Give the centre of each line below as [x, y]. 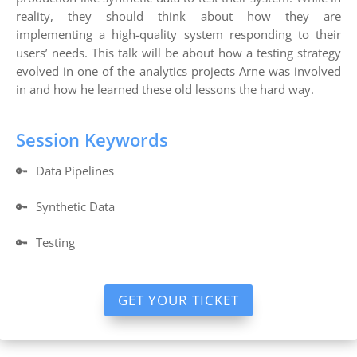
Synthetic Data [75, 207]
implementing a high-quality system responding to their [178, 35]
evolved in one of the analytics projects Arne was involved [178, 71]
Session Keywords [92, 140]
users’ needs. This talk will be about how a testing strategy [178, 53]
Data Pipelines [75, 171]
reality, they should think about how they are [178, 16]
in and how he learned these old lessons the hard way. [165, 90]
